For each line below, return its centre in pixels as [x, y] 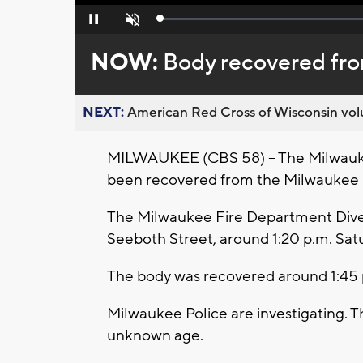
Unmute [131, 24]
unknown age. [155, 336]
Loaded [177, 22]
